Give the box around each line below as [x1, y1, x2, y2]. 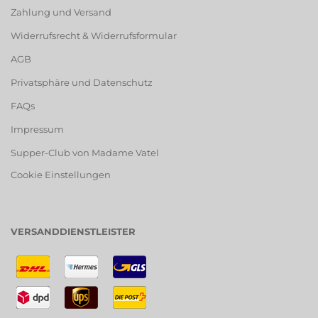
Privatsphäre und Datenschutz [11, 76, 153, 88]
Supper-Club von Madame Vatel [11, 146, 159, 158]
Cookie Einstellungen [11, 168, 111, 180]
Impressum [11, 123, 64, 135]
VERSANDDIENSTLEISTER [11, 225, 136, 237]
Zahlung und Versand [11, 6, 111, 18]
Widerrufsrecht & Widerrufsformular [11, 29, 177, 41]
